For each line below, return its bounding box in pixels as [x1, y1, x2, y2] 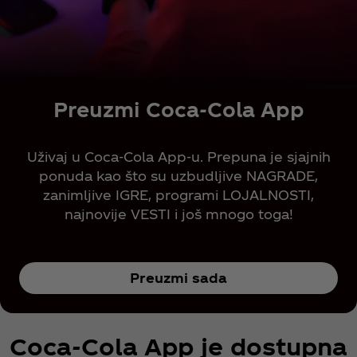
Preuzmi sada [130, 269, 227, 285]
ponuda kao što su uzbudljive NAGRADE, [39, 167, 318, 183]
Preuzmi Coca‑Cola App [53, 97, 304, 120]
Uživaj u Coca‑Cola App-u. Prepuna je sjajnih [26, 148, 331, 164]
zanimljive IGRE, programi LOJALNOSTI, [43, 186, 314, 202]
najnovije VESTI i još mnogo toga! [64, 206, 293, 222]
